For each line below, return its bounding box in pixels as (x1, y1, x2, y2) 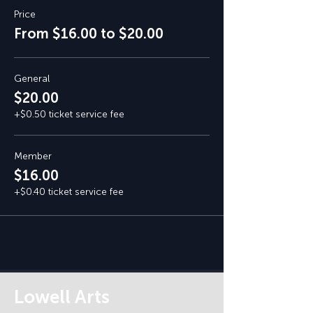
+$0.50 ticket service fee (14, 108, 124, 120)
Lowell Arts (14, 286, 110, 308)
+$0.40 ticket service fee (14, 186, 124, 198)
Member (14, 150, 52, 162)
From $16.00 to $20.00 (14, 25, 163, 42)
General (14, 73, 50, 85)
